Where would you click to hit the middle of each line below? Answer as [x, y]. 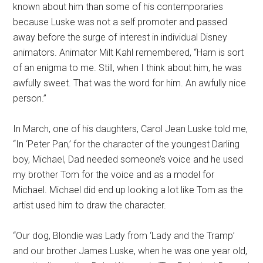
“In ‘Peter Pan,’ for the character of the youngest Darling [127, 144]
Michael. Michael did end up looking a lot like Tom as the [128, 190]
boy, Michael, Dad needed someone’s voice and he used [128, 159]
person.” [30, 98]
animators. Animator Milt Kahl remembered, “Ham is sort [129, 53]
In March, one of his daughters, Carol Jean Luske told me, [131, 129]
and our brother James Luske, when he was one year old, [130, 251]
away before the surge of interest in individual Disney [120, 37]
